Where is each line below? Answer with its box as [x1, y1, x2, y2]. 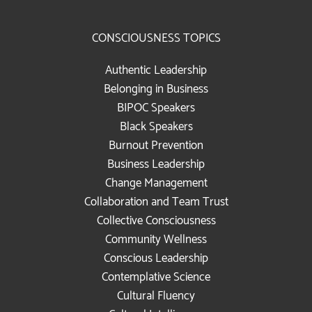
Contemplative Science [102, 267, 210, 287]
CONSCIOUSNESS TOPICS [91, 28, 221, 48]
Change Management [104, 173, 208, 193]
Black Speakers [119, 116, 193, 136]
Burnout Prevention [109, 135, 203, 155]
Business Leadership [107, 154, 205, 174]
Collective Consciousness [96, 210, 216, 231]
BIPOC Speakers [117, 97, 195, 118]
